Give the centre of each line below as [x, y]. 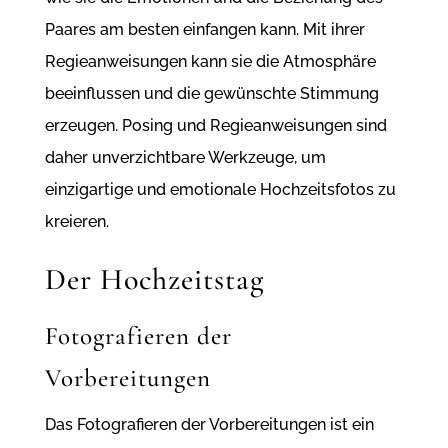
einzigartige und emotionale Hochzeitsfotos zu [220, 190]
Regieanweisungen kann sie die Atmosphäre [210, 62]
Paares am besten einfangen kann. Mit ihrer [204, 30]
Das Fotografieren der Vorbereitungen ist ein [209, 425]
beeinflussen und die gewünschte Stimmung [211, 94]
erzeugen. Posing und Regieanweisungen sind [215, 126]
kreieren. [76, 222]
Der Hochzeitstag [154, 280]
